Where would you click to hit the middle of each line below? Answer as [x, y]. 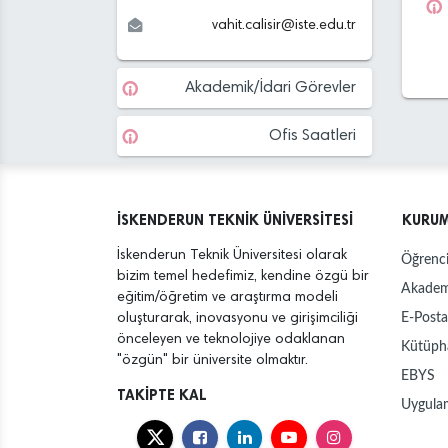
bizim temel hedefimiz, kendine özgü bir [243, 276]
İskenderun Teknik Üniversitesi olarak [232, 255]
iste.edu [319, 25]
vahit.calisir [246, 25]
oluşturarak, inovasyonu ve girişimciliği [237, 318]
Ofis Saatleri [312, 135]
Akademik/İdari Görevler [270, 87]
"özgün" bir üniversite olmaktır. [212, 360]
